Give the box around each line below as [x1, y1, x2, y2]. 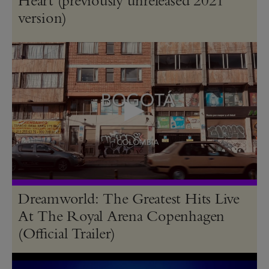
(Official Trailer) [18, 223, 116, 243]
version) [18, 7, 67, 27]
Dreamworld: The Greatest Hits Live [18, 188, 240, 208]
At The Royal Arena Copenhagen [18, 205, 225, 225]
